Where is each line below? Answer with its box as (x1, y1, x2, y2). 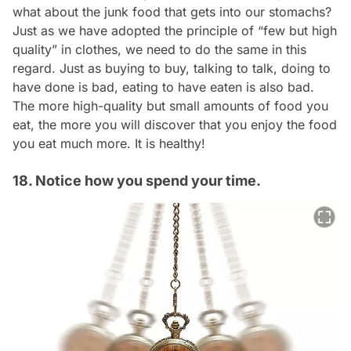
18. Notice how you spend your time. (13, 172, 261, 189)
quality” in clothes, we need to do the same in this (13, 41, 306, 57)
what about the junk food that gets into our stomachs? (13, 3, 331, 20)
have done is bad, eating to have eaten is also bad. (13, 78, 314, 95)
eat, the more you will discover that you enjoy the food (13, 116, 337, 132)
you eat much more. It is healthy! (13, 135, 205, 151)
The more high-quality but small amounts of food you (13, 97, 328, 114)
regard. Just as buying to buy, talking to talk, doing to (13, 60, 331, 76)
